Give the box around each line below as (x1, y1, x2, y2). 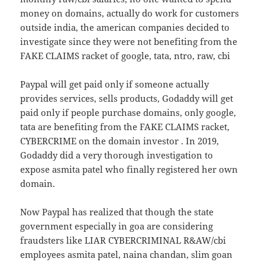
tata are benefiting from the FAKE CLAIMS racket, (20, 121, 230, 133)
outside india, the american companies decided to (20, 21, 230, 34)
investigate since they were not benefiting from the (20, 35, 238, 48)
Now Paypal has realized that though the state (20, 206, 214, 218)
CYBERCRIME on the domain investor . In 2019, (20, 135, 219, 147)
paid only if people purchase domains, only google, (20, 106, 237, 119)
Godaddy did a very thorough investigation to (20, 149, 214, 161)
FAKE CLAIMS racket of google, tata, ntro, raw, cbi (20, 50, 231, 62)
